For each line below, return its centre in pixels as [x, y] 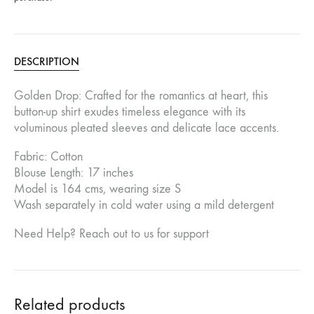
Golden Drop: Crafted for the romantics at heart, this [141, 96]
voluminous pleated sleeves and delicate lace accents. [146, 128]
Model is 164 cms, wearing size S [97, 189]
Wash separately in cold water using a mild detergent [144, 205]
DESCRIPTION [47, 61]
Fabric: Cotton [48, 157]
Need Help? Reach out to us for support [111, 234]
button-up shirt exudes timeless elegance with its [130, 112]
